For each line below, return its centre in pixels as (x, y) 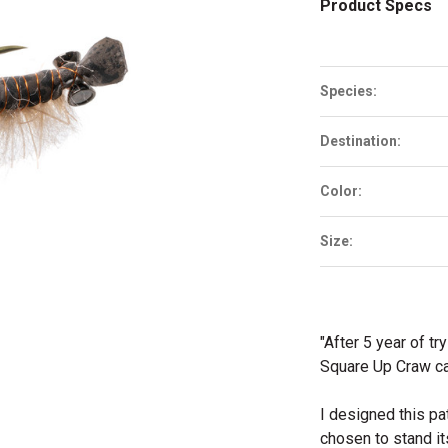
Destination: (360, 141)
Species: (348, 91)
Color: (341, 191)
